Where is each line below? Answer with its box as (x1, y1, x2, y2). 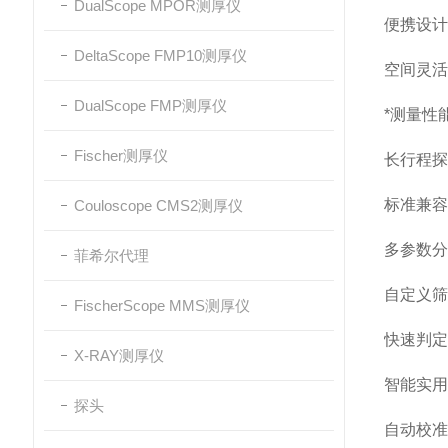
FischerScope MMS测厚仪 (74, 297, 250, 314)
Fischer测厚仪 (74, 147, 168, 164)
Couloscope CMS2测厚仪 (74, 197, 243, 214)
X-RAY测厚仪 (74, 347, 164, 364)
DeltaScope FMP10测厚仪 (74, 47, 247, 64)
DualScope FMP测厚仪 (74, 97, 227, 114)
